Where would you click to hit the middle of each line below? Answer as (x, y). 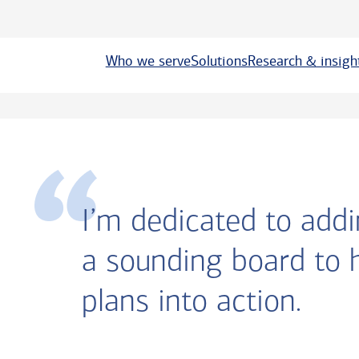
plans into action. (191, 303)
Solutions (219, 61)
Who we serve (148, 61)
